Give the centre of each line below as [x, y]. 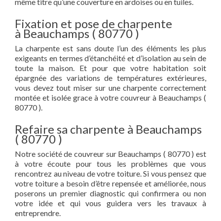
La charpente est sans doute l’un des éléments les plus [110, 48]
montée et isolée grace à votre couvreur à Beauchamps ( [110, 97]
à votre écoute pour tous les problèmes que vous [110, 164]
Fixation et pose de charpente [93, 23]
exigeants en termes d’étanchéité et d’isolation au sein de [110, 58]
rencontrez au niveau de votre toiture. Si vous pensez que [110, 173]
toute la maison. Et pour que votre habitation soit [110, 68]
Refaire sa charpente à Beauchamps [108, 129]
